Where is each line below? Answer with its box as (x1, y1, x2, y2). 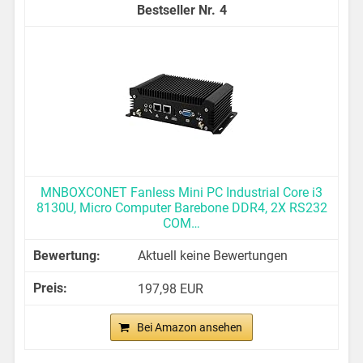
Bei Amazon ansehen (137, 321, 242, 334)
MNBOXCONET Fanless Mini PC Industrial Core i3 (41, 184, 322, 200)
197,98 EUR (138, 281, 204, 297)
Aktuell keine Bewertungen (138, 247, 288, 263)
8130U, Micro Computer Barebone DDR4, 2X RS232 (36, 199, 327, 216)
